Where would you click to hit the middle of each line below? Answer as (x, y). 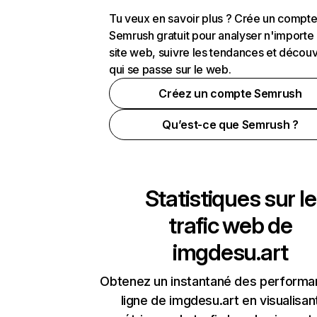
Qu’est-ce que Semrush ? (230, 125)
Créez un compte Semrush (230, 93)
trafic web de (230, 225)
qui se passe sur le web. (170, 69)
